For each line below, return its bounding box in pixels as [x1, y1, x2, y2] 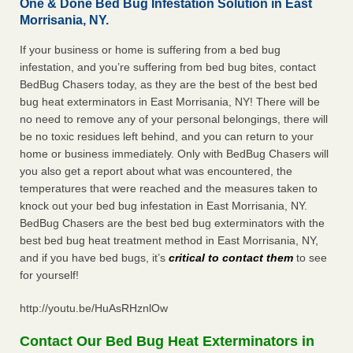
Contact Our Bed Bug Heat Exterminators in [20, 333, 314, 350]
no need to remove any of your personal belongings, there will [20, 113, 328, 126]
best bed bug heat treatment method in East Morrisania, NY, [20, 234, 318, 247]
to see [293, 251, 327, 265]
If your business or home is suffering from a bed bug [20, 43, 281, 57]
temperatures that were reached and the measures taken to [20, 182, 318, 195]
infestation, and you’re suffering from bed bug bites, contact [20, 61, 316, 74]
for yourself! [20, 269, 79, 282]
